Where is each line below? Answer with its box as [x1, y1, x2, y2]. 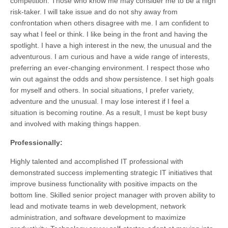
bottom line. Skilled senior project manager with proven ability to [10, 191, 215, 199]
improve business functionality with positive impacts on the [10, 180, 197, 188]
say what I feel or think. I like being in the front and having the [10, 30, 208, 39]
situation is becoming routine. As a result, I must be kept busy [10, 108, 207, 117]
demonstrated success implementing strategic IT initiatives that [10, 168, 212, 177]
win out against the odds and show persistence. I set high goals [10, 75, 214, 83]
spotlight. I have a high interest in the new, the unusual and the [10, 41, 212, 50]
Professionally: [10, 138, 63, 147]
